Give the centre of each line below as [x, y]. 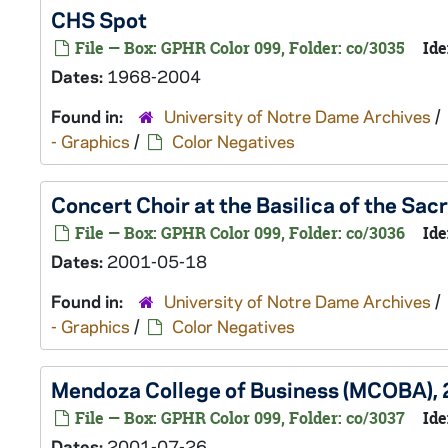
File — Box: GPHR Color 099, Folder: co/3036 [238, 233]
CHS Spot [99, 19]
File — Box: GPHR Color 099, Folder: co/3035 [238, 48]
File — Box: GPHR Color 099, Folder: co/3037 [238, 418]
